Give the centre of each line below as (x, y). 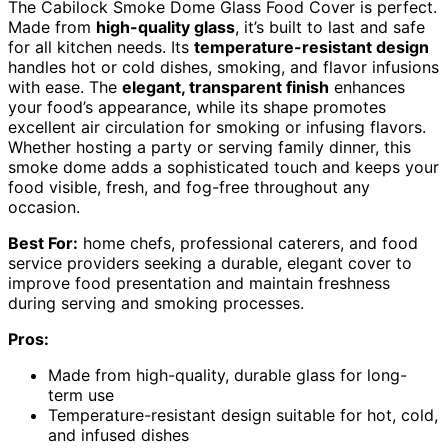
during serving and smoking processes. (156, 302)
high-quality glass (165, 26)
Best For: (43, 242)
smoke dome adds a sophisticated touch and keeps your (223, 166)
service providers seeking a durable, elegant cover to (210, 262)
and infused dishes (118, 434)
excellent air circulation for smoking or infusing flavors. (217, 126)
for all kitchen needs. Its (101, 46)
